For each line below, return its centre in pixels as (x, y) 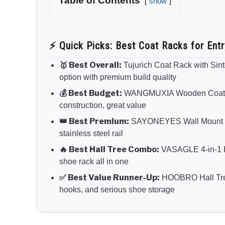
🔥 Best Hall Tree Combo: (109, 149)
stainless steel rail (91, 133)
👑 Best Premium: (94, 121)
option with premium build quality (118, 77)
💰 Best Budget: (91, 93)
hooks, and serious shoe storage (117, 189)
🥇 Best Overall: (90, 65)
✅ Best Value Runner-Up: (109, 177)
